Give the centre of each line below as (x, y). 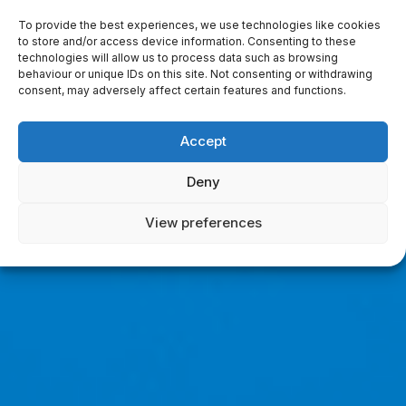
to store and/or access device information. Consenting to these (187, 41)
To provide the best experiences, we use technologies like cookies (199, 24)
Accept (203, 141)
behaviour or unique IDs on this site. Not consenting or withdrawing (195, 73)
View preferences (203, 222)
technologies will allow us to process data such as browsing (178, 57)
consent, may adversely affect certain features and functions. (182, 90)
